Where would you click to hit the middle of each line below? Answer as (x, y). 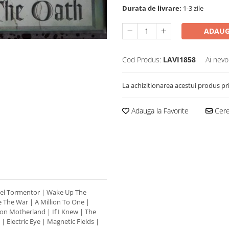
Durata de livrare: (152, 8)
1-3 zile (192, 8)
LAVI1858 (179, 60)
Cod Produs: (142, 60)
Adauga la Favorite (159, 111)
